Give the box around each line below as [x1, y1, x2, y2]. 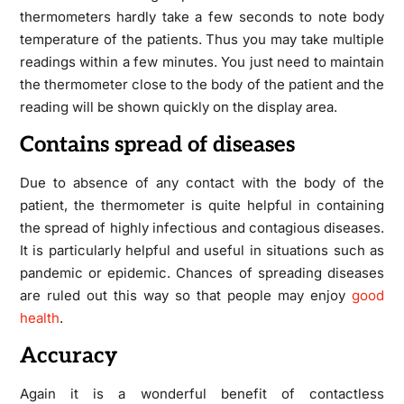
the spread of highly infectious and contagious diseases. [19, 218, 385, 236]
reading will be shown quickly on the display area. [19, 97, 337, 115]
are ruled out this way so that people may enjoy [19, 286, 353, 304]
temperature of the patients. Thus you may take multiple [19, 30, 385, 48]
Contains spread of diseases [19, 131, 295, 158]
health [19, 308, 60, 326]
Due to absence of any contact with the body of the [19, 173, 385, 191]
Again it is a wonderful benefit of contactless [19, 384, 385, 402]
